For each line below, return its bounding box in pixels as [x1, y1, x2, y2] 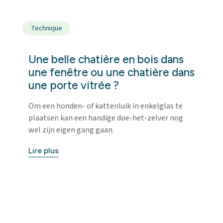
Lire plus [28, 146, 59, 156]
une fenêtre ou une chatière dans [28, 65, 195, 79]
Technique [30, 23, 62, 33]
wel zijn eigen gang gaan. [28, 124, 114, 135]
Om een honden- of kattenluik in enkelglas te [28, 100, 183, 111]
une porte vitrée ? [28, 78, 119, 92]
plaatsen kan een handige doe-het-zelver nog [28, 112, 183, 123]
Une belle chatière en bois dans [28, 52, 184, 66]
